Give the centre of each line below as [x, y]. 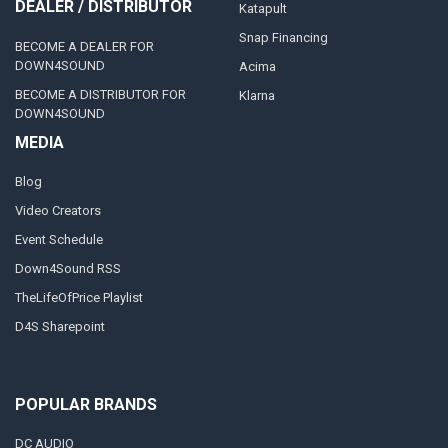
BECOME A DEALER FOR [84, 46]
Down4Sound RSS [67, 269]
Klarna [256, 95]
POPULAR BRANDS [85, 404]
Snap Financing [283, 37]
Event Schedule [58, 240]
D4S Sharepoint [59, 327]
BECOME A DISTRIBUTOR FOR [100, 94]
